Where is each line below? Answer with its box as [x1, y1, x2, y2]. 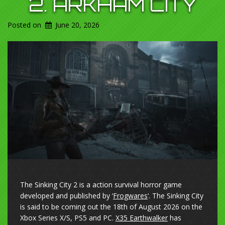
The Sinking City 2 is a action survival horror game [20, 180, 182, 190]
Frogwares [113, 191, 148, 201]
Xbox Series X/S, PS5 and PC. [20, 213, 116, 223]
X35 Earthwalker [116, 213, 168, 223]
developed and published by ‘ [20, 191, 113, 201]
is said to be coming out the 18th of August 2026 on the [20, 202, 202, 212]
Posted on [8, 20, 43, 30]
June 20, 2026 [55, 20, 100, 30]
